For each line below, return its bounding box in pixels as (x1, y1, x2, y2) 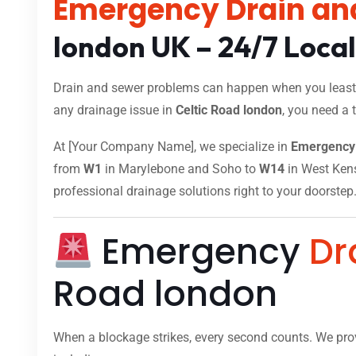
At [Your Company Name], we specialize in (53, 139, 291, 155)
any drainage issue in (53, 103, 176, 118)
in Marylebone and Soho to (102, 161, 259, 177)
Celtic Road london (176, 103, 282, 118)
